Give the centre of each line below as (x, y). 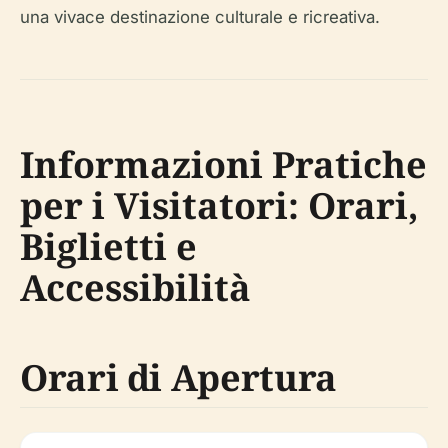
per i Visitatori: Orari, (219, 205)
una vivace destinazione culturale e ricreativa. (200, 16)
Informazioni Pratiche (223, 164)
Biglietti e (108, 246)
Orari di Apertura (178, 377)
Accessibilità (135, 287)
